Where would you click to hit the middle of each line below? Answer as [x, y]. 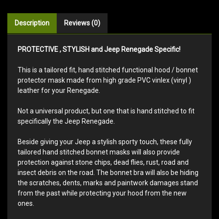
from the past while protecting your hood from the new [102, 193]
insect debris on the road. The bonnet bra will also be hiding [108, 172]
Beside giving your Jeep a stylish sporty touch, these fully [105, 142]
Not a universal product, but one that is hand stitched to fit [106, 111]
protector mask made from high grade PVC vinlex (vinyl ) [104, 80]
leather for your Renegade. [59, 90]
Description [32, 23]
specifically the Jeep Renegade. [66, 121]
